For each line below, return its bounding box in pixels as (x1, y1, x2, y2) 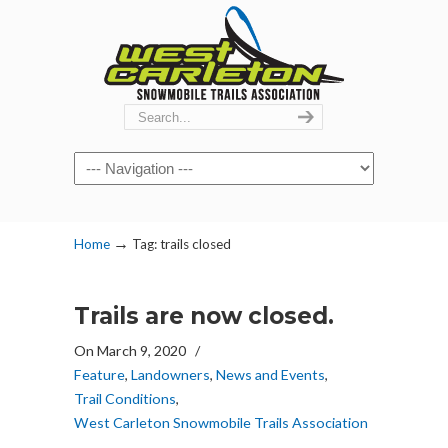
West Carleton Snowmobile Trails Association (74, 414, 368, 431)
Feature (74, 366, 125, 383)
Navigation (74, 155, 149, 173)
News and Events (216, 366, 325, 383)
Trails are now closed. (74, 302, 334, 330)
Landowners (131, 366, 210, 383)
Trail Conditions (74, 390, 176, 407)
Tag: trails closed (132, 236, 231, 252)
